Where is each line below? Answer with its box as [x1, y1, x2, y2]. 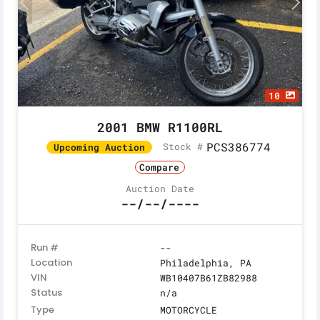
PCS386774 [206, 139, 271, 154]
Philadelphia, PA [160, 256, 251, 270]
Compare [139, 160, 179, 174]
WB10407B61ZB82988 [160, 271, 257, 285]
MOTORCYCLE [160, 304, 217, 317]
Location [31, 256, 72, 270]
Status [31, 286, 62, 300]
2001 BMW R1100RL [97, 118, 223, 136]
